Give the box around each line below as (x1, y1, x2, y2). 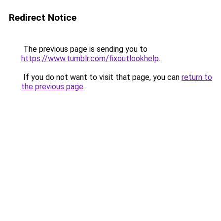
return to (182, 73, 212, 82)
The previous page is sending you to (21, 44, 147, 54)
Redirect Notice (9, 12, 76, 23)
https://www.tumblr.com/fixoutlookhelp (21, 54, 159, 63)
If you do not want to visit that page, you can (21, 73, 182, 82)
